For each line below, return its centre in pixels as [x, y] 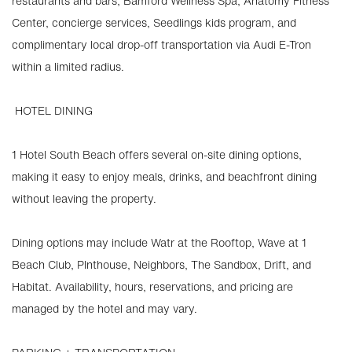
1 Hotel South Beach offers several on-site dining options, [157, 154]
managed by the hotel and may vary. [104, 308]
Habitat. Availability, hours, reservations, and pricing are [152, 286]
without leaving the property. [84, 198]
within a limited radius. [68, 66]
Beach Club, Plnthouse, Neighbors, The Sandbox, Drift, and [161, 264]
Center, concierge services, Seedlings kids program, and [154, 22]
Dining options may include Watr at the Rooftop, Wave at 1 [159, 242]
